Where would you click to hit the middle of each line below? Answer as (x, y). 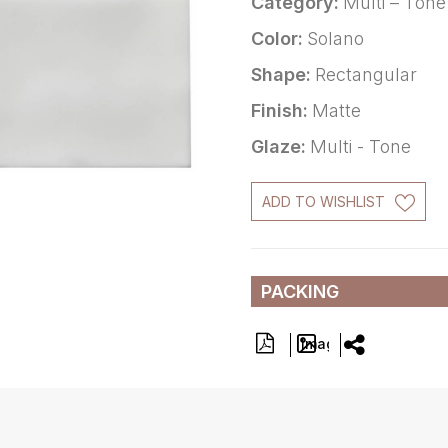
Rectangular (366, 74)
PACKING (300, 291)
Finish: (279, 110)
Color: (277, 38)
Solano (335, 38)
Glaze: (278, 146)
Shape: (281, 74)
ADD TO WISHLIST (323, 201)
